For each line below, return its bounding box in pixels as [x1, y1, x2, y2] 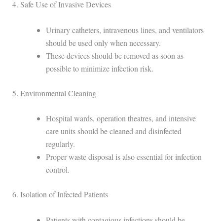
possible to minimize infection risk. [45, 63, 153, 74]
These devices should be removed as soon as [45, 50, 184, 61]
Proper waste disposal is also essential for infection [45, 151, 202, 162]
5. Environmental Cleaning [12, 87, 96, 98]
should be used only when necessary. [45, 37, 161, 48]
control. [45, 164, 70, 175]
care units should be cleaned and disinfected [45, 126, 182, 137]
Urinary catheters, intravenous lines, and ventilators [45, 24, 204, 35]
